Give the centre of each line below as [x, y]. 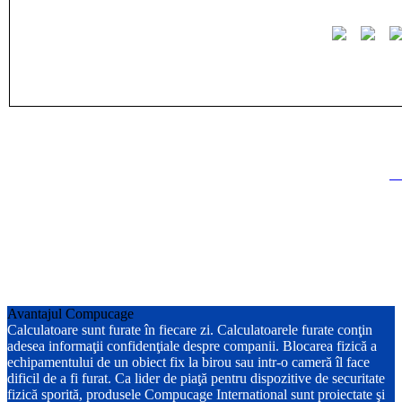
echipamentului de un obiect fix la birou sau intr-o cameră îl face [188, 362]
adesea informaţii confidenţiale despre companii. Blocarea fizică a [192, 345]
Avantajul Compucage [70, 313]
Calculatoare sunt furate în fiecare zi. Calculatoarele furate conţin [190, 329]
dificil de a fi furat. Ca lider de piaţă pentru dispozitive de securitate [196, 378]
